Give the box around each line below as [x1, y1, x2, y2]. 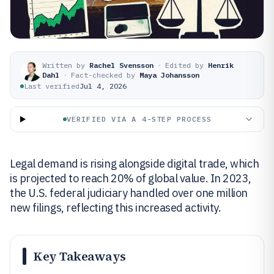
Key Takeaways [34, 248, 126, 265]
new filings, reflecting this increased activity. [10, 201, 221, 215]
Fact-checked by [71, 70, 135, 80]
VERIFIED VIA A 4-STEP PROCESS [66, 114, 212, 124]
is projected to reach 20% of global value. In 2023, [10, 171, 252, 185]
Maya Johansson [139, 70, 199, 80]
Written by [42, 61, 85, 70]
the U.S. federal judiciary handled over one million [10, 186, 248, 200]
